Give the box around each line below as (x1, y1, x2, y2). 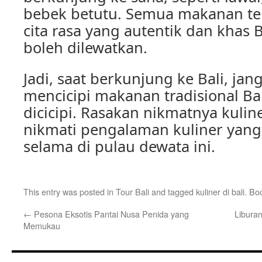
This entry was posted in (23, 185, 116, 198)
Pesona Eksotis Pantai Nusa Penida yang (32, 208, 189, 220)
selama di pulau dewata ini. (23, 136, 215, 156)
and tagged (149, 185, 196, 198)
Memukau (23, 219, 60, 232)
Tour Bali (116, 185, 149, 198)
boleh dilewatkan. (23, 37, 147, 57)
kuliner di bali (196, 185, 244, 198)
